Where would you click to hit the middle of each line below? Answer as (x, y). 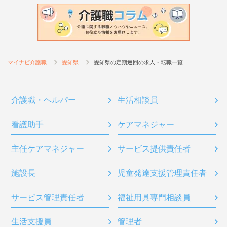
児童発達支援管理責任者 (162, 173)
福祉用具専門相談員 (154, 197)
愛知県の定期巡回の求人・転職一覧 (138, 62)
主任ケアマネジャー (48, 148)
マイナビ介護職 (27, 62)
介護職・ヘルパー (44, 100)
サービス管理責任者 (48, 197)
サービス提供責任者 (154, 148)
